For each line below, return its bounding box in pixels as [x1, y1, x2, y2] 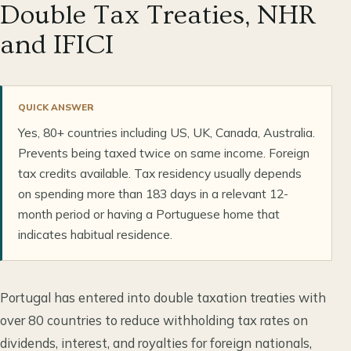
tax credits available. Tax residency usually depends [18, 165, 302, 181]
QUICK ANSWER [18, 100, 94, 113]
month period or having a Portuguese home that [18, 205, 280, 222]
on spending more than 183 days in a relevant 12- [18, 185, 288, 201]
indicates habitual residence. [18, 226, 172, 242]
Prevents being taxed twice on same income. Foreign [18, 144, 309, 161]
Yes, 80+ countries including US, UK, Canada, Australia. [18, 124, 315, 140]
